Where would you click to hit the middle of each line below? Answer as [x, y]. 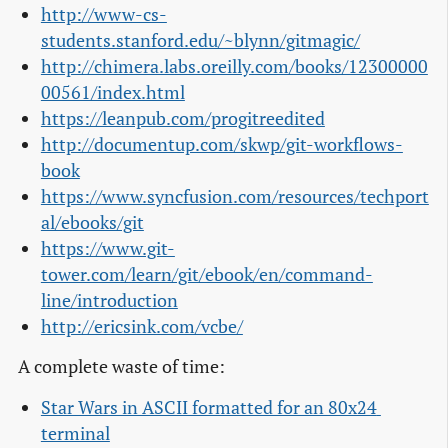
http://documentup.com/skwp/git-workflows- [221, 145]
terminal [75, 433]
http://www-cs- [103, 15]
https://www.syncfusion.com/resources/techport [234, 197]
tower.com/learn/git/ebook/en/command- [206, 275]
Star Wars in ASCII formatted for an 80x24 [208, 407]
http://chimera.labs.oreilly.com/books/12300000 [234, 67]
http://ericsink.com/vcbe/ [141, 327]
